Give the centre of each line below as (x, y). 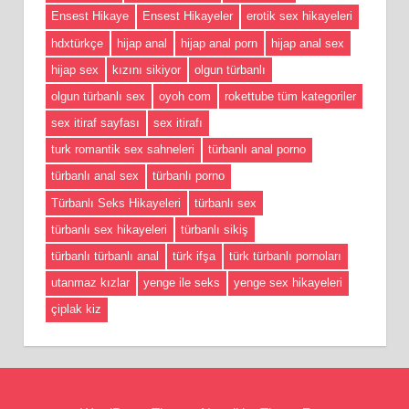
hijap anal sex (308, 43)
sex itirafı (178, 123)
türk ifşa (194, 257)
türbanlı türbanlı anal (105, 257)
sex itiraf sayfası (95, 123)
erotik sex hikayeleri (299, 16)
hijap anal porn (219, 43)
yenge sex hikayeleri (288, 283)
